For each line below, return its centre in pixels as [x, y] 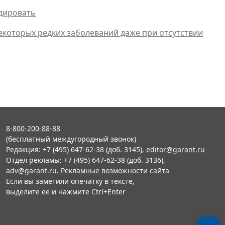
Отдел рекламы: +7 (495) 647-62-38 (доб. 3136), [86, 160]
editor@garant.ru [176, 149]
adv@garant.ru [31, 171]
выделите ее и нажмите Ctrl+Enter [66, 192]
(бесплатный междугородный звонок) [71, 139]
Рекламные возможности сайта [115, 171]
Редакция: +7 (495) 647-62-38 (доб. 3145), [76, 149]
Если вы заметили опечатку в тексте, [70, 181]
